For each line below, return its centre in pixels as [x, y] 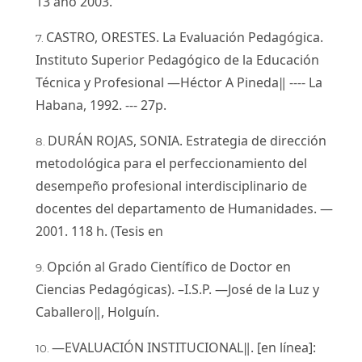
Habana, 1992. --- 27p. [101, 105]
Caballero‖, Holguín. [97, 311]
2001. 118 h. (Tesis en [99, 231]
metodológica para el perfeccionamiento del [171, 163]
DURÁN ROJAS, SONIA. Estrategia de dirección [187, 140]
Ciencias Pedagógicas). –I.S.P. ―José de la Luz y [177, 289]
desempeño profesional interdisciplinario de [171, 185]
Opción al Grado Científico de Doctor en [169, 266]
